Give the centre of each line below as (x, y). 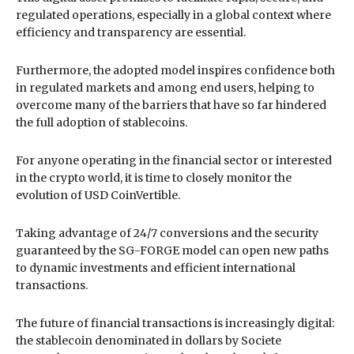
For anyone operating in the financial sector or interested (174, 160)
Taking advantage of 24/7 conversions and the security (167, 233)
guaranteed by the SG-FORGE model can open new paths (172, 250)
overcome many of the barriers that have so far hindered (171, 105)
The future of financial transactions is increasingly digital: (175, 323)
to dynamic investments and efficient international (156, 267)
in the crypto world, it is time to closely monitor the (154, 177)
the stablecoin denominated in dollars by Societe (149, 340)
